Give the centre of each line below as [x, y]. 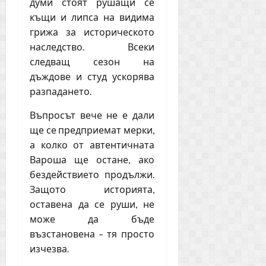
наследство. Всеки [92, 47]
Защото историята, [92, 189]
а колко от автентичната [92, 145]
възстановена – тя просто [92, 234]
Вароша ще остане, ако [92, 159]
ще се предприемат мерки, [92, 130]
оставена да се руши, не [92, 204]
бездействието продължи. [92, 174]
